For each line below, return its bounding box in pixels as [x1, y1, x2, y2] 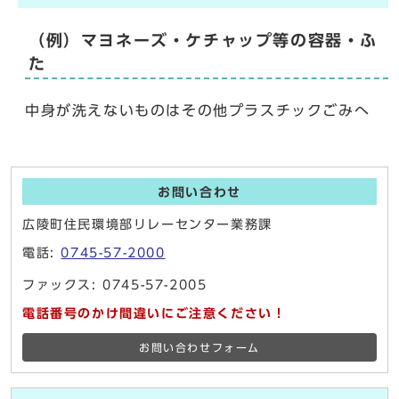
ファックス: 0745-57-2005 [22, 279, 208, 292]
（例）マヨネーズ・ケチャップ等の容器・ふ [28, 33, 378, 49]
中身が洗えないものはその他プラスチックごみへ [25, 103, 370, 118]
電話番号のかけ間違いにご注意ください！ [22, 307, 287, 321]
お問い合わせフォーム [139, 343, 260, 354]
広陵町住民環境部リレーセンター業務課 [22, 218, 273, 232]
